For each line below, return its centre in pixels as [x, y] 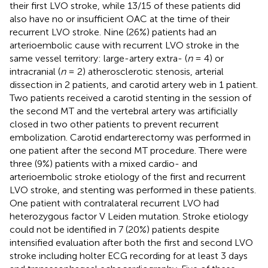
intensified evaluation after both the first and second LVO [131, 242]
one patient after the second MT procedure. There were [128, 150]
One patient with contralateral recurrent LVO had [114, 203]
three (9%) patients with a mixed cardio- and [103, 163]
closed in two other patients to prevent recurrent [114, 124]
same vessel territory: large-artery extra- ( [98, 58]
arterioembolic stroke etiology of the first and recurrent [128, 176]
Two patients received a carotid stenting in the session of [130, 98]
